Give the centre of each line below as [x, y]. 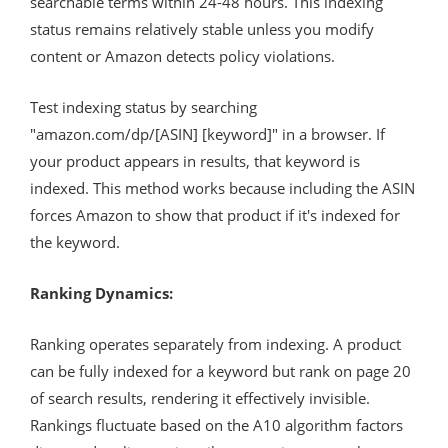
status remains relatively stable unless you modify [202, 28]
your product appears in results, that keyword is [195, 160]
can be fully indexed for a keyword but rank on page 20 [220, 370]
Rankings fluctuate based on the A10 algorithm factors [216, 424]
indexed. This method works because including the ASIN [222, 187]
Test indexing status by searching [143, 106]
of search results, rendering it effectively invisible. [200, 397]
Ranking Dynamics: [101, 292]
